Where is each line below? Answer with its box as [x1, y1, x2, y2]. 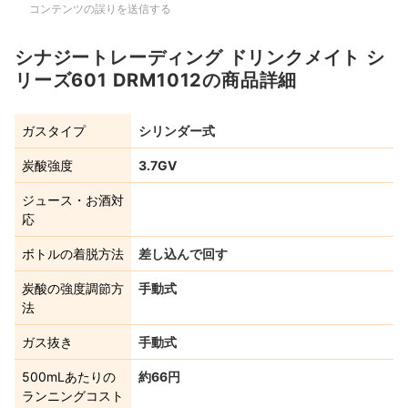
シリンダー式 [138, 123, 215, 139]
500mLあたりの [22, 369, 116, 385]
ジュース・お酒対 [22, 192, 124, 209]
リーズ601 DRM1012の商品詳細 [15, 69, 298, 92]
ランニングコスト [22, 388, 124, 404]
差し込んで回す [138, 246, 228, 262]
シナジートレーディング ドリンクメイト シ [15, 46, 385, 69]
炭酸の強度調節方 [22, 280, 124, 297]
